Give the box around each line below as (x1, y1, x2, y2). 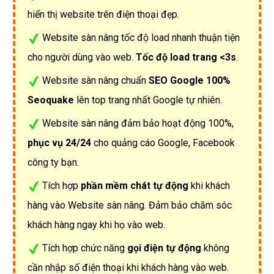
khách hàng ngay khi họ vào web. (28, 218, 165, 231)
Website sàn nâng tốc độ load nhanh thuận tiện (42, 31, 240, 43)
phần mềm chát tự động (81, 179, 188, 191)
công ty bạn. (28, 156, 79, 168)
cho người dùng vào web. (28, 51, 136, 63)
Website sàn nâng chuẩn (42, 74, 149, 86)
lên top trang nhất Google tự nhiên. (74, 94, 222, 106)
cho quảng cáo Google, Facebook (91, 136, 235, 149)
